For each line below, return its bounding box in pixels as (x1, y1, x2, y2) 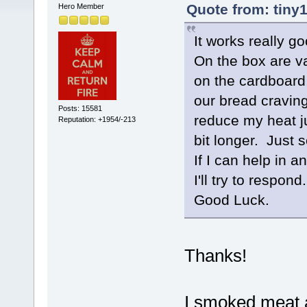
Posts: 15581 (58, 104, 102, 113)
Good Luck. (193, 191, 269, 208)
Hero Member (58, 1, 104, 10)
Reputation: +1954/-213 (58, 115, 136, 124)
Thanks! (184, 245, 247, 266)
